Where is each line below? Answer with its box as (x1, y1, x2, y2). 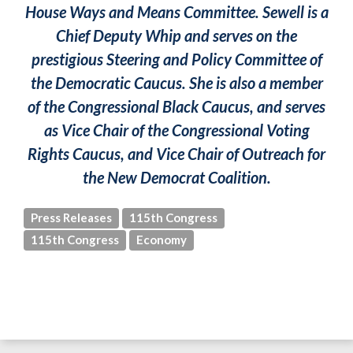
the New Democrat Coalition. (82, 168, 271, 187)
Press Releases (31, 210, 112, 225)
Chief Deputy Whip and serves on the (56, 26, 297, 45)
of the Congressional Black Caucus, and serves (28, 97, 325, 116)
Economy (136, 232, 187, 247)
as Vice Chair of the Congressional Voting (43, 121, 310, 139)
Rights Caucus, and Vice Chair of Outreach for (28, 144, 325, 163)
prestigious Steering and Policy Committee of (31, 50, 322, 69)
